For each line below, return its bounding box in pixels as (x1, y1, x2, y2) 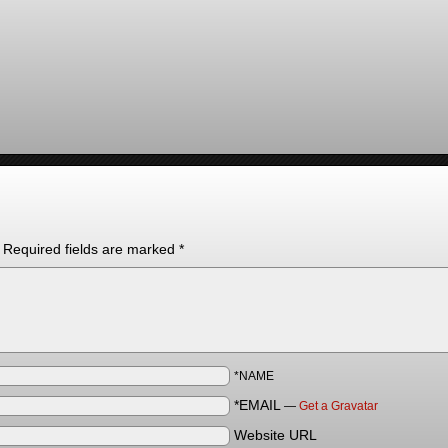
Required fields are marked (3, 241, 179, 257)
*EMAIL (234, 397, 281, 413)
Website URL (234, 427, 317, 443)
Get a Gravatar (299, 399, 378, 413)
